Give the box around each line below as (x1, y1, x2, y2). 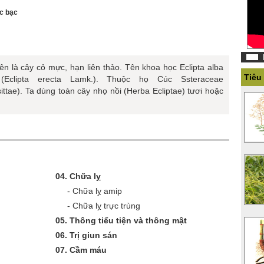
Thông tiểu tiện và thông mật (70, 216, 187, 225)
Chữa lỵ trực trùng (72, 201, 140, 210)
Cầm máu (70, 245, 107, 255)
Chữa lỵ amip (72, 186, 122, 196)
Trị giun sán (70, 230, 117, 240)
